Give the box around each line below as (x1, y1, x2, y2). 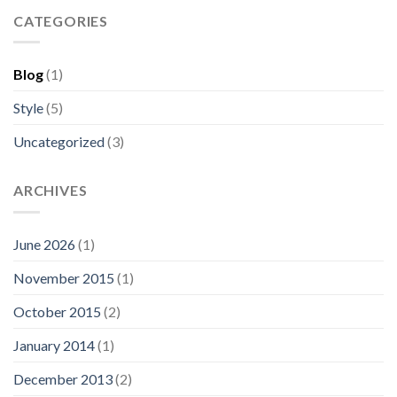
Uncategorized (13, 133, 105, 151)
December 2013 (13, 370, 113, 387)
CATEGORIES (13, 12, 108, 29)
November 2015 (13, 269, 114, 286)
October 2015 (13, 302, 101, 320)
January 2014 (13, 336, 95, 354)
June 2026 (13, 235, 75, 253)
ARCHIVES (13, 182, 88, 199)
